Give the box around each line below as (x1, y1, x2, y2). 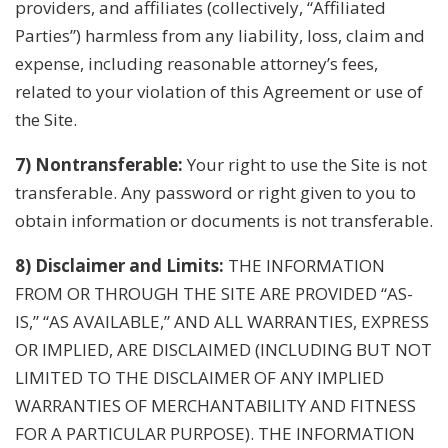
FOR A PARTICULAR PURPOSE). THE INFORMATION (15, 421, 415, 445)
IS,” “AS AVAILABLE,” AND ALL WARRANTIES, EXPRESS (15, 309, 429, 333)
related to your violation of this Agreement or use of (15, 79, 423, 103)
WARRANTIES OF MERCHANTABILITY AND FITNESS (15, 393, 416, 417)
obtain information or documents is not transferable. (15, 208, 433, 232)
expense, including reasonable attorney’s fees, (15, 51, 378, 75)
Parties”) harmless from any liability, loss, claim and (15, 23, 425, 47)
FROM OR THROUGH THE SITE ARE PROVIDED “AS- (15, 281, 413, 305)
